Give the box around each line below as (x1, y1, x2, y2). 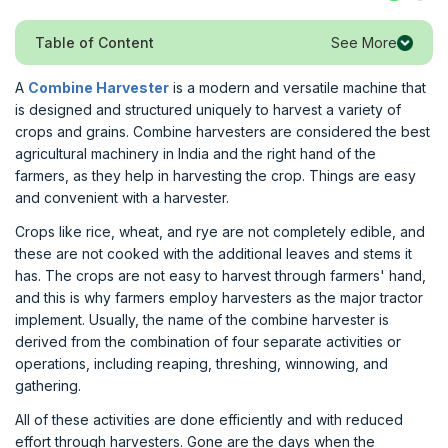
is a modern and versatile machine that (169, 79, 426, 96)
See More (331, 33, 397, 51)
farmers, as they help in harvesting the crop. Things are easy (15, 167, 416, 184)
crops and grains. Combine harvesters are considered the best (15, 123, 430, 140)
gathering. (15, 377, 81, 394)
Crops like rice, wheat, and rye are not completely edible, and (15, 223, 425, 240)
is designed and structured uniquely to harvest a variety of (15, 101, 401, 118)
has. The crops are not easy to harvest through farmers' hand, (15, 267, 426, 284)
